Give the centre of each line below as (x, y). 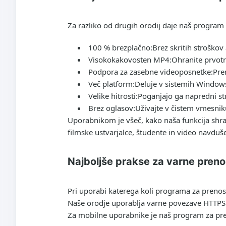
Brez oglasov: (112, 108)
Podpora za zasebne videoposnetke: (151, 72)
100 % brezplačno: (120, 47)
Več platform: (111, 84)
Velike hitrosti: (113, 96)
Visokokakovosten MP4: (130, 60)
